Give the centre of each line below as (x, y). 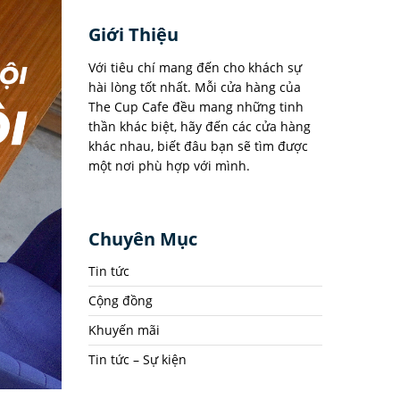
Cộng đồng (120, 300)
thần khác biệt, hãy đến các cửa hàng (199, 126)
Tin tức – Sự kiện (137, 359)
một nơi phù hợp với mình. (169, 166)
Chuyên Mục (142, 239)
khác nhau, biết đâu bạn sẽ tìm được (198, 146)
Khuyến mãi (124, 330)
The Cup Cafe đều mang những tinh (196, 107)
